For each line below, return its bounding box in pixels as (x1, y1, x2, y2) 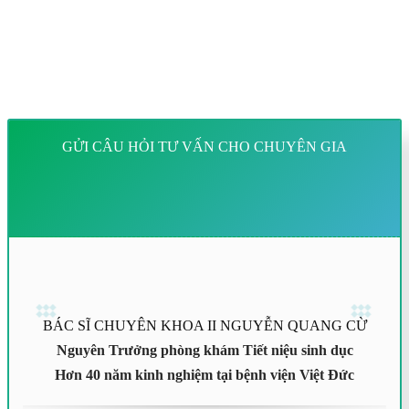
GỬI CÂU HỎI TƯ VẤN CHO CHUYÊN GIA (62, 138, 347, 154)
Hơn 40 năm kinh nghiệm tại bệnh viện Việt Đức (55, 366, 354, 383)
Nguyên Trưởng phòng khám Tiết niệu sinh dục (56, 341, 353, 358)
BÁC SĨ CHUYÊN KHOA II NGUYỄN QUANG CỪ (42, 317, 367, 333)
